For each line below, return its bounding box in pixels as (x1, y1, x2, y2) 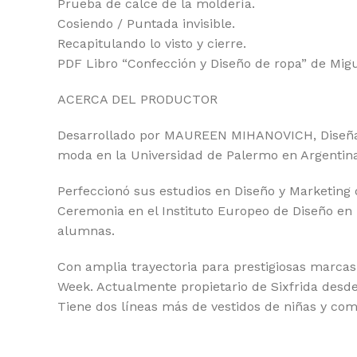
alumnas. (57, 223, 115, 238)
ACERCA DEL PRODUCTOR (57, 92, 218, 107)
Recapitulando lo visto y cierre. (57, 36, 246, 51)
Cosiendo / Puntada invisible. (57, 16, 235, 31)
